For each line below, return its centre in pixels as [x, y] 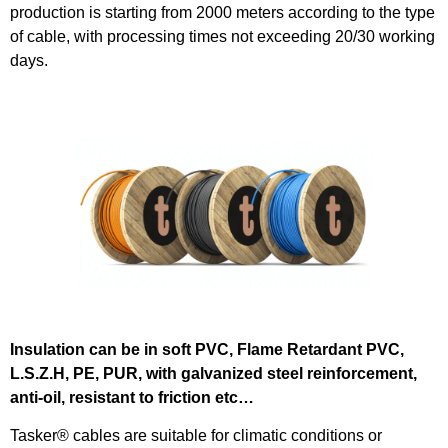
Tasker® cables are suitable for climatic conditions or [196, 436]
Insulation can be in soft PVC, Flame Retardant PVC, [207, 349]
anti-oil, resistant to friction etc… [132, 397]
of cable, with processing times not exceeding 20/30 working [222, 37]
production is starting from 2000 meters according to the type [222, 13]
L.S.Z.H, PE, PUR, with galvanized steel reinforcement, [213, 373]
